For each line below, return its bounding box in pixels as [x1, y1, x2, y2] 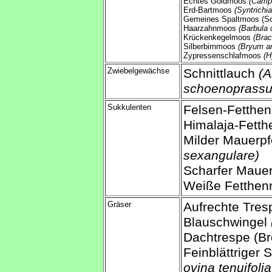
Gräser [107, 200, 131, 209]
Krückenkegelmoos [183, 33, 253, 42]
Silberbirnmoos [183, 42, 238, 52]
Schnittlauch [183, 66, 259, 81]
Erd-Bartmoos [183, 5, 234, 15]
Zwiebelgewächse [107, 66, 169, 76]
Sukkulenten [107, 103, 151, 112]
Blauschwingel [183, 215, 271, 230]
